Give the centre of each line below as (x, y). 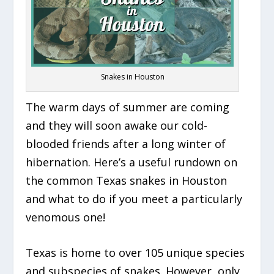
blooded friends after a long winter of (126, 143)
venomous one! (67, 217)
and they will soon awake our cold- (117, 125)
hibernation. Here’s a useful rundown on (132, 162)
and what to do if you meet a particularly (134, 198)
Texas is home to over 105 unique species (135, 253)
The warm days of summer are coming (128, 107)
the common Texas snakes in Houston (127, 180)
